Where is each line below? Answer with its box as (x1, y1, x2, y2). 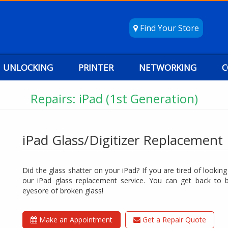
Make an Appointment (37, 215, 112, 225)
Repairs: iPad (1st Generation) (30, 90, 198, 107)
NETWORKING (139, 62, 196, 74)
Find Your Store (138, 22, 199, 34)
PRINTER (78, 62, 113, 74)
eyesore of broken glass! (22, 186, 103, 196)
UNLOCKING (3, 62, 53, 74)
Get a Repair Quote (140, 215, 206, 225)
